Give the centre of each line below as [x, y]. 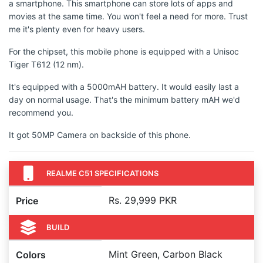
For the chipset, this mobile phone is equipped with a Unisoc [124, 51]
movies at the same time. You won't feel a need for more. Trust [128, 16]
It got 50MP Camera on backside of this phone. [100, 135]
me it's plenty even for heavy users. [77, 29]
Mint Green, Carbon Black [166, 254]
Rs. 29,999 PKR [143, 200]
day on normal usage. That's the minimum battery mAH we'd [124, 100]
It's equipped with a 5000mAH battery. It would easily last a [124, 87]
